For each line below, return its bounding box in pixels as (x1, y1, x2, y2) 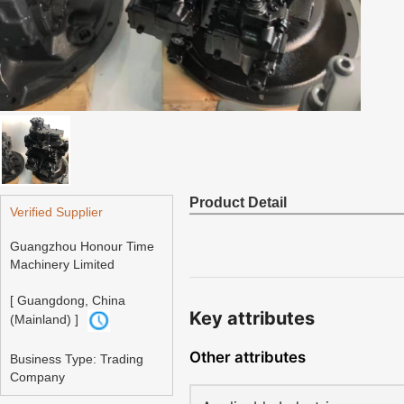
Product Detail (189, 195, 287, 210)
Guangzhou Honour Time (10, 239, 154, 253)
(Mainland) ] (10, 312, 78, 327)
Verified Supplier (10, 205, 103, 219)
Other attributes (189, 348, 306, 366)
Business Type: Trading (10, 352, 143, 366)
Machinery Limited (10, 257, 115, 271)
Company (10, 370, 65, 384)
